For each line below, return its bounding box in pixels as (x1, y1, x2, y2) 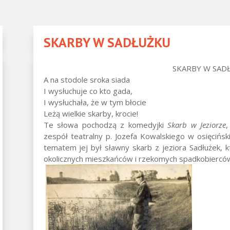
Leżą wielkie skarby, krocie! (43, 108, 138, 119)
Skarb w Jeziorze (167, 119, 226, 130)
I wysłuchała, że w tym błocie (43, 97, 146, 107)
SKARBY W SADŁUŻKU (43, 33, 170, 51)
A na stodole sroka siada (43, 74, 130, 85)
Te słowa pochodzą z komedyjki (43, 119, 168, 130)
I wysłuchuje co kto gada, (43, 85, 132, 96)
